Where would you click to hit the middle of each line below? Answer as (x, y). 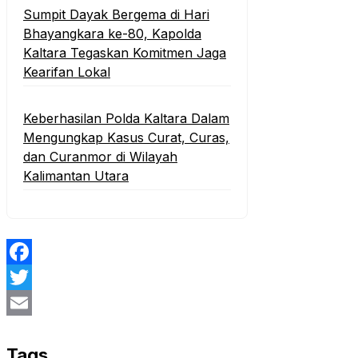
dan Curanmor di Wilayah (100, 157)
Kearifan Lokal (67, 72)
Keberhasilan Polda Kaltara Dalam (126, 119)
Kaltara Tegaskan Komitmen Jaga (125, 52)
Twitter (27, 303)
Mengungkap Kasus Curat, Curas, (126, 138)
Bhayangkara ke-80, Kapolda (112, 33)
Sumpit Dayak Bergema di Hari (116, 14)
